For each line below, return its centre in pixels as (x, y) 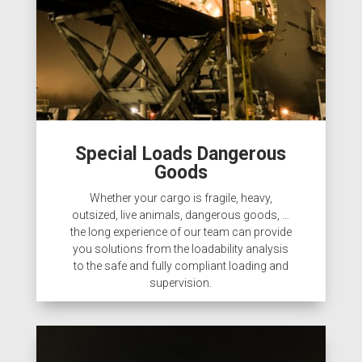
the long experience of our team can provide (181, 232)
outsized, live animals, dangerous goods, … (181, 215)
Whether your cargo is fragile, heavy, (181, 198)
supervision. (181, 282)
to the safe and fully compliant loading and (181, 265)
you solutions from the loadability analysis (181, 248)
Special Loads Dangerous (181, 154)
